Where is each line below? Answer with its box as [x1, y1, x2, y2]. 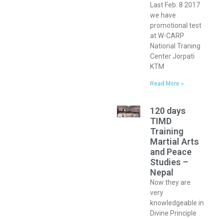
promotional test [150, 22, 202, 30]
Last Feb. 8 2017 [150, 1, 200, 9]
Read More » [150, 80, 184, 88]
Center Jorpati [150, 52, 195, 61]
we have [150, 11, 176, 20]
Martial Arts [150, 136, 199, 147]
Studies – [150, 157, 189, 168]
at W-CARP [150, 32, 185, 40]
